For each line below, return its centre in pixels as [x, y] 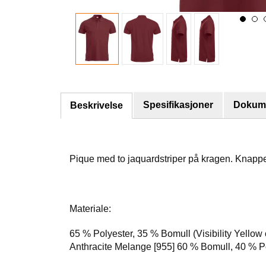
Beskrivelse [96, 105]
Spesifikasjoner [178, 104]
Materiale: [90, 208]
